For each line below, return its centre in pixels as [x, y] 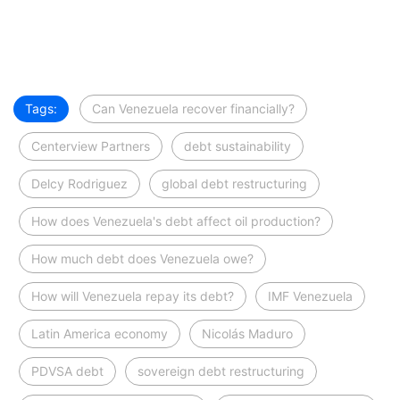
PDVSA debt [67, 371]
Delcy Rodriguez [79, 183]
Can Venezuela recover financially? [193, 108]
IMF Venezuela [310, 296]
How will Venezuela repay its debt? [133, 296]
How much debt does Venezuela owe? [142, 258]
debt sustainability [237, 146]
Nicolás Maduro [247, 333]
